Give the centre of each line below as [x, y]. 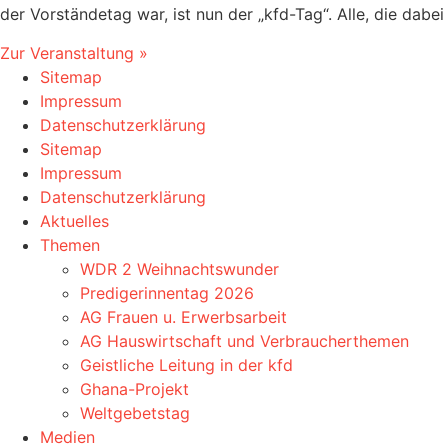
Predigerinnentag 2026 [167, 292]
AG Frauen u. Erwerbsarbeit [183, 316]
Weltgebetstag [135, 412]
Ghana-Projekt [134, 388]
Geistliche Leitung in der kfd [186, 364]
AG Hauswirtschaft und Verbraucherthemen [244, 340]
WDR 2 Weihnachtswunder [179, 268]
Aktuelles [74, 220]
